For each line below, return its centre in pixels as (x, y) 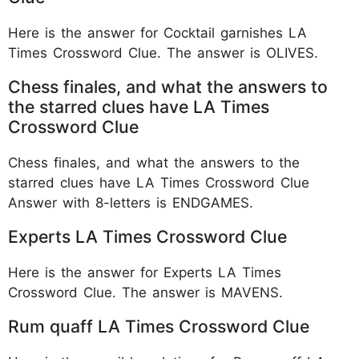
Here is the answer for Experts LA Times (145, 272)
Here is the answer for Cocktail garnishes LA (157, 32)
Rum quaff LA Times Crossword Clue (159, 326)
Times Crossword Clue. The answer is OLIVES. (163, 52)
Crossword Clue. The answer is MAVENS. (145, 292)
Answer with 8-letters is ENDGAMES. (131, 202)
